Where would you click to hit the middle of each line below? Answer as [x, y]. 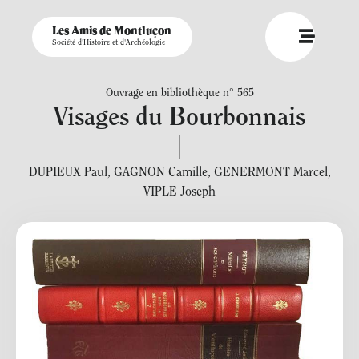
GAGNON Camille [160, 173]
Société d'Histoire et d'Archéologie [109, 43]
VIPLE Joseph [179, 192]
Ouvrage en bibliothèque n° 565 [179, 94]
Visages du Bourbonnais [179, 119]
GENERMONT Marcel [270, 173]
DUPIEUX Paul [68, 173]
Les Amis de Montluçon [112, 31]
